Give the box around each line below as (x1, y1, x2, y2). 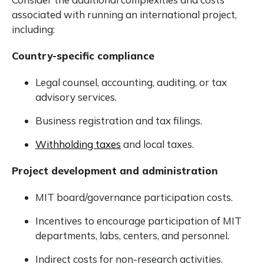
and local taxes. (121, 138, 194, 150)
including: (12, 23, 55, 35)
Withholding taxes (35, 138, 121, 150)
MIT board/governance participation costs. (35, 191, 233, 203)
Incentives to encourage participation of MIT (35, 214, 242, 227)
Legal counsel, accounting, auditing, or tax (35, 76, 227, 88)
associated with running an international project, (12, 8, 237, 21)
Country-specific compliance (12, 49, 154, 62)
